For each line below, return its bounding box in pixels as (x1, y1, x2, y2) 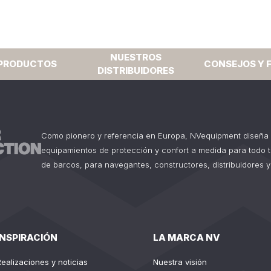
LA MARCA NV (152, 232, 220, 243)
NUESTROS (109, 51, 162, 63)
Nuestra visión (152, 257, 207, 267)
